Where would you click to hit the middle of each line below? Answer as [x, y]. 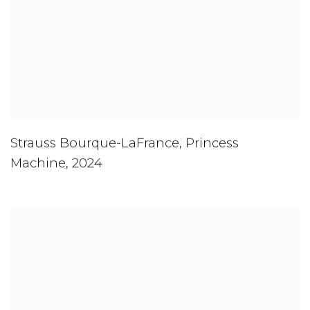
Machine [38, 163]
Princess [212, 143]
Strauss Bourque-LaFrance [95, 143]
